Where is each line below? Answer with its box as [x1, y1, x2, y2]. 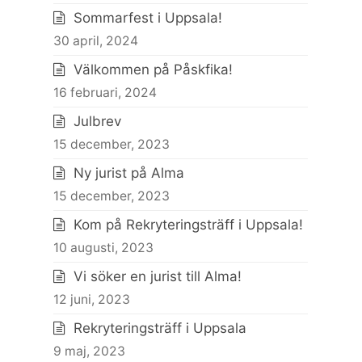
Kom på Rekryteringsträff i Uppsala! [74, 217, 304, 233]
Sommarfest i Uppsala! [74, 10, 223, 26]
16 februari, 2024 [53, 85, 158, 100]
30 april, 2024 [53, 33, 139, 48]
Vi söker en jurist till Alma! [74, 268, 242, 284]
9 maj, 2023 [53, 343, 126, 359]
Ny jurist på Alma [74, 165, 185, 181]
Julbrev [74, 113, 122, 129]
